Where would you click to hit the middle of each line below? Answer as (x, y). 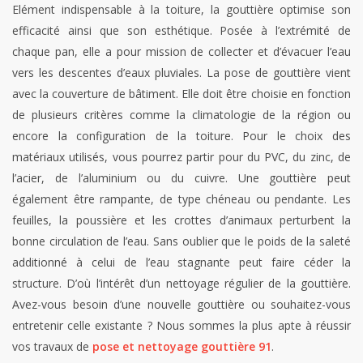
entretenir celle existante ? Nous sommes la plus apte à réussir (181, 326)
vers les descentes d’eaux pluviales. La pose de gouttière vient (181, 73)
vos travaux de (52, 347)
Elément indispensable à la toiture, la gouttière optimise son (181, 10)
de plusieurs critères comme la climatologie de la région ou (181, 115)
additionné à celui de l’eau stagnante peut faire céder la (181, 263)
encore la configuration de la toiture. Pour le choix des (181, 136)
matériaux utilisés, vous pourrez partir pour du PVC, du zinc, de (181, 157)
